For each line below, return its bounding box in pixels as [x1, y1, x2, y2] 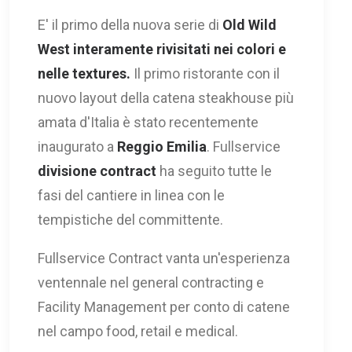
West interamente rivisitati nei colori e [38, 41, 286, 57]
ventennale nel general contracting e [38, 274, 264, 291]
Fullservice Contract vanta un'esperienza [38, 250, 290, 266]
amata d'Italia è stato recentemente [38, 114, 258, 130]
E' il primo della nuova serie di [38, 16, 222, 33]
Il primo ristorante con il [130, 65, 280, 82]
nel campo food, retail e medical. [38, 323, 238, 339]
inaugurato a [38, 138, 117, 155]
